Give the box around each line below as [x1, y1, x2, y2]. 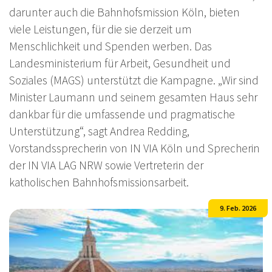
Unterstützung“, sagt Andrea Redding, [9, 123, 189, 138]
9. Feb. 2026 [220, 203, 256, 212]
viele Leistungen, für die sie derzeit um [9, 21, 192, 36]
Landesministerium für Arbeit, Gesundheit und [9, 55, 231, 70]
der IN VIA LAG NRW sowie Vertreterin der [9, 157, 203, 172]
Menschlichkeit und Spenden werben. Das [9, 38, 212, 53]
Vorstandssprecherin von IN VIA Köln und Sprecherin [9, 140, 260, 155]
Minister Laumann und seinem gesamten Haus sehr [9, 89, 257, 104]
